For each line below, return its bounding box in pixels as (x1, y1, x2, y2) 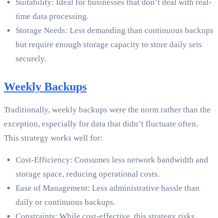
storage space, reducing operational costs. (16, 169, 160, 179)
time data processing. (16, 12, 89, 21)
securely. (16, 54, 46, 64)
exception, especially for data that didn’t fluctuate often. (4, 119, 198, 129)
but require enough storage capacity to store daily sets (16, 40, 202, 50)
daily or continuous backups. (16, 198, 115, 207)
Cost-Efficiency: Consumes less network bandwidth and (16, 155, 208, 165)
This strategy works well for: (4, 133, 103, 143)
